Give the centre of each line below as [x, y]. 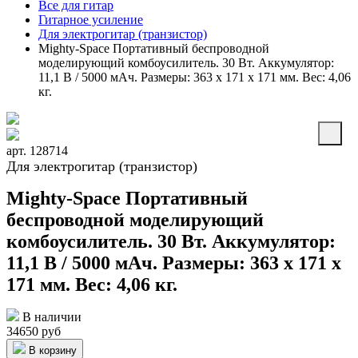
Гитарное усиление [91, 20]
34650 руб [34, 332]
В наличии [50, 317]
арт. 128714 [37, 151]
